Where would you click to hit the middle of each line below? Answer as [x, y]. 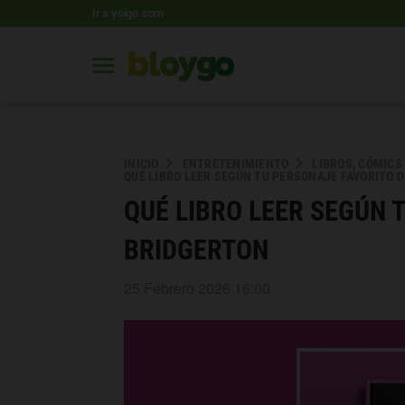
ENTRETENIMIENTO [235, 164]
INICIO [141, 164]
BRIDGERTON [196, 250]
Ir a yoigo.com [128, 13]
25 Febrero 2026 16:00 [197, 288]
